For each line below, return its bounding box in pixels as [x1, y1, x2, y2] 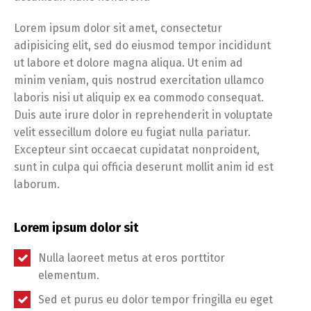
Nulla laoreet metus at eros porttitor [38, 251, 226, 264]
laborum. [14, 178, 60, 191]
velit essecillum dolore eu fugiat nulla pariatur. [14, 126, 251, 139]
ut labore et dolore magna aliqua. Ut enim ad [14, 56, 243, 69]
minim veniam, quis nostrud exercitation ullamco [14, 74, 264, 87]
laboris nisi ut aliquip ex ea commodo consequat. [14, 91, 264, 104]
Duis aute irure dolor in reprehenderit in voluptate [14, 108, 273, 121]
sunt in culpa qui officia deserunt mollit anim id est [14, 160, 274, 174]
